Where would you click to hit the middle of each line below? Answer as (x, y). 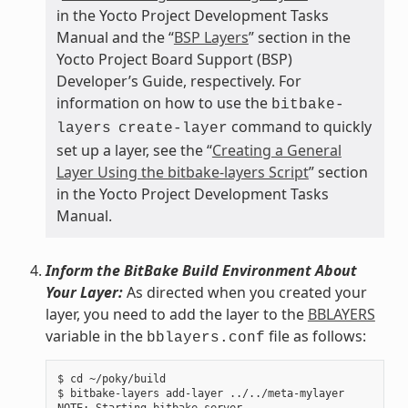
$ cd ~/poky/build (111, 379)
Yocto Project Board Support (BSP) (174, 60)
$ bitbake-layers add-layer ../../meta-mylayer (200, 394)
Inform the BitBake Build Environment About (201, 271)
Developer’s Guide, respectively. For (178, 82)
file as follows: (315, 337)
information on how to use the (163, 103)
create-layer (173, 129)
